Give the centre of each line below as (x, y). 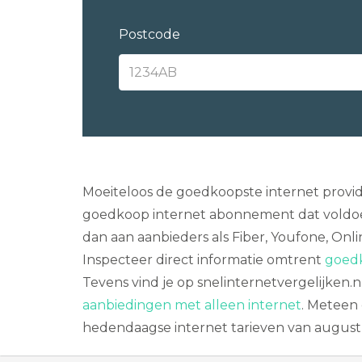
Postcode (149, 34)
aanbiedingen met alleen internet (192, 305)
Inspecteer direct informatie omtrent (204, 260)
